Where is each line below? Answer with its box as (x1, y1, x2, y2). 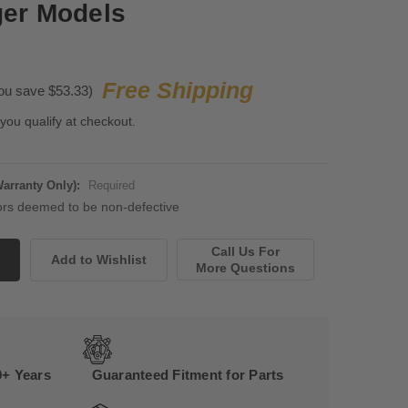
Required (87, 178, 135, 193)
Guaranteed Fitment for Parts (91, 367, 284, 383)
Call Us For (211, 244, 280, 260)
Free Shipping (101, 77, 253, 104)
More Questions (196, 260, 296, 276)
